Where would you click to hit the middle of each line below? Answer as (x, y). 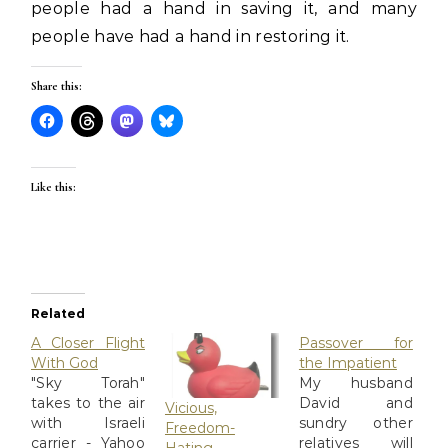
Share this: (56, 86)
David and (355, 403)
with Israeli (88, 423)
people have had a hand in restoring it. (190, 36)
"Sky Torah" (88, 383)
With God (64, 363)
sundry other (355, 423)
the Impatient (347, 363)
